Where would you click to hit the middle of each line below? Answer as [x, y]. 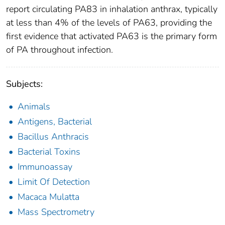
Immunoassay [45, 166]
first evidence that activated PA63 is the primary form [111, 36]
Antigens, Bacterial [55, 121]
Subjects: [24, 84]
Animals [34, 106]
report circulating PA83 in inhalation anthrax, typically [112, 9]
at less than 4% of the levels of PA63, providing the [109, 22]
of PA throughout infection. [60, 49]
